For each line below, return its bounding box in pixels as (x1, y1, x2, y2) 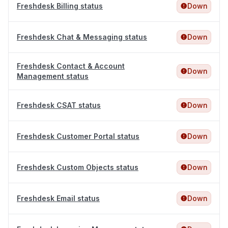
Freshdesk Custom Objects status (17, 163, 138, 172)
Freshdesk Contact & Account (17, 62, 125, 71)
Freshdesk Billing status (17, 2, 103, 11)
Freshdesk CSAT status (17, 101, 101, 110)
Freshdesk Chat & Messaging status (17, 33, 147, 42)
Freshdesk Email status (17, 194, 100, 203)
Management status (17, 72, 89, 81)
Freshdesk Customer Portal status (17, 132, 139, 141)
